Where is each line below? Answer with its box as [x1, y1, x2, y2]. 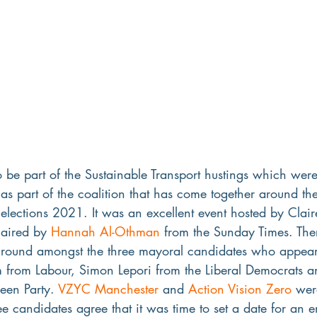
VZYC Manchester [58, 280, 158, 298]
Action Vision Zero [188, 280, 292, 298]
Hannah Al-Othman [51, 223, 160, 241]
